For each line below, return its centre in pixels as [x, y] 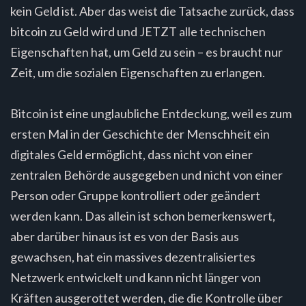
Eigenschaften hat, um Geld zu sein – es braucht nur [147, 52]
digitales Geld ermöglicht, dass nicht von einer [131, 154]
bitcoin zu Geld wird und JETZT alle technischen [138, 31]
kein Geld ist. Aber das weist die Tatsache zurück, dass [152, 11]
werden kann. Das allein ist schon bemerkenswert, [143, 215]
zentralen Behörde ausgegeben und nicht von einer [147, 175]
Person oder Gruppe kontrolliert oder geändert [135, 195]
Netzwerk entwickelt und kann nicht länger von [136, 277]
